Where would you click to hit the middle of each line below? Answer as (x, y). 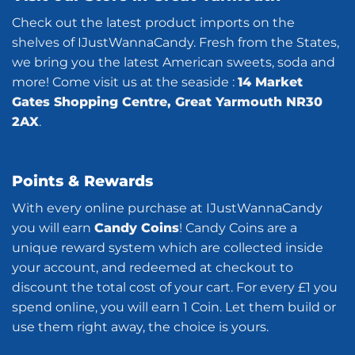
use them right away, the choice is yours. (140, 327)
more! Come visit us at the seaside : (125, 82)
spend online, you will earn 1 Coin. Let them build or (174, 307)
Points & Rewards (82, 181)
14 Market (270, 82)
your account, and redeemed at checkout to (153, 268)
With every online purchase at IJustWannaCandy (167, 208)
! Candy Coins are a (238, 228)
